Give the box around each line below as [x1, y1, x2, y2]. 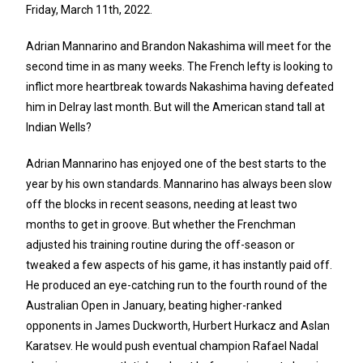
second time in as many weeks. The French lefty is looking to [26, 60, 334, 74]
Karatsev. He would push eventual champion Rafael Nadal [26, 340, 319, 353]
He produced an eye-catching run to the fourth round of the [26, 279, 328, 293]
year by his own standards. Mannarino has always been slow [26, 177, 333, 191]
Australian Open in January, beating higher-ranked [26, 299, 283, 313]
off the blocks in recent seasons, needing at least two [26, 198, 298, 211]
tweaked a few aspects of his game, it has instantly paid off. [26, 258, 333, 272]
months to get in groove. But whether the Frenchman [26, 218, 297, 232]
